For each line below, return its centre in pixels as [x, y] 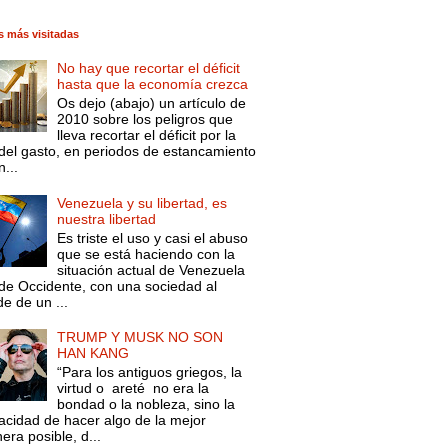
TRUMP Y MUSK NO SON [140, 337]
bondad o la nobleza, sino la [146, 403]
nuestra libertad [107, 218]
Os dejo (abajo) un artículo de [152, 103]
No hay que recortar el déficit [149, 68]
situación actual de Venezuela [151, 269]
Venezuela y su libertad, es [142, 202]
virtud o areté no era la [133, 387]
